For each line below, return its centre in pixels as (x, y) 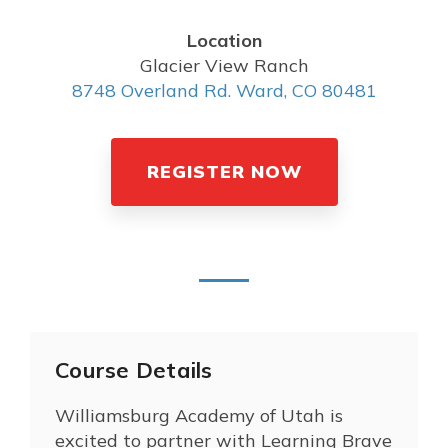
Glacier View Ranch (224, 65)
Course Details (134, 369)
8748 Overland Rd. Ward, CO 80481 (224, 90)
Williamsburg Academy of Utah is (199, 415)
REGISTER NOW (224, 171)
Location (224, 40)
